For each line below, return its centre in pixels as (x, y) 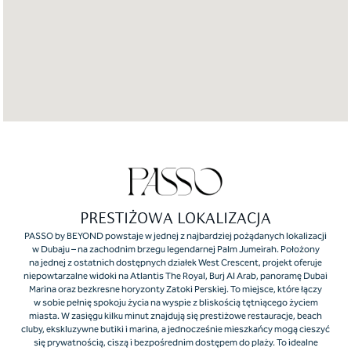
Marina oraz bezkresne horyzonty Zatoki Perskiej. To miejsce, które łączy (175, 290)
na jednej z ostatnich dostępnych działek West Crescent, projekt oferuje (175, 263)
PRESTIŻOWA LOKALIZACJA (175, 220)
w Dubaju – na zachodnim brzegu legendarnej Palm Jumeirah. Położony (175, 250)
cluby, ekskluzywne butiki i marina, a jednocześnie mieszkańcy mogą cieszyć (175, 330)
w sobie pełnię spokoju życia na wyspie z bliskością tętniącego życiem (175, 303)
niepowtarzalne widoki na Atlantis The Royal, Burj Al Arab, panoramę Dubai (175, 277)
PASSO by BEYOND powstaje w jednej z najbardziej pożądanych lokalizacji (175, 237)
